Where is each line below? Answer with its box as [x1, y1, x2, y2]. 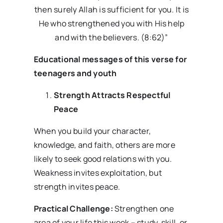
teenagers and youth [33, 68, 117, 79]
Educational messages [33, 54, 123, 65]
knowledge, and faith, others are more [33, 139, 175, 151]
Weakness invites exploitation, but [33, 167, 162, 179]
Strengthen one [112, 203, 174, 215]
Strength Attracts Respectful [53, 90, 171, 101]
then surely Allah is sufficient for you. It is [34, 4, 189, 15]
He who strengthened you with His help [38, 18, 185, 29]
